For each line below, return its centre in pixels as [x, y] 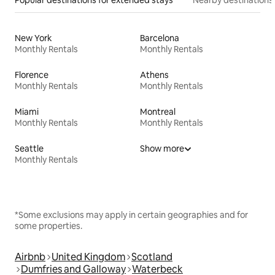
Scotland [152, 257]
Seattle [29, 148]
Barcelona [160, 38]
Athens [154, 75]
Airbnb [30, 257]
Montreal [158, 111]
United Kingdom [88, 257]
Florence [32, 75]
